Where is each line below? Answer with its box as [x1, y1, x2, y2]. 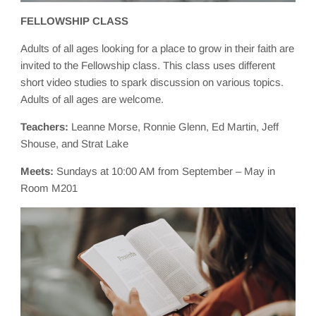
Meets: [20, 164, 54, 177]
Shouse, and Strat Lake [20, 137, 129, 150]
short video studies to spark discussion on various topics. [20, 75, 284, 88]
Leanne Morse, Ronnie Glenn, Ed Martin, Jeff [68, 120, 279, 133]
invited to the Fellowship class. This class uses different [20, 59, 276, 71]
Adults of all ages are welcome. [20, 92, 164, 105]
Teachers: [20, 120, 69, 133]
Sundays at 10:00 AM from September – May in [54, 164, 276, 177]
